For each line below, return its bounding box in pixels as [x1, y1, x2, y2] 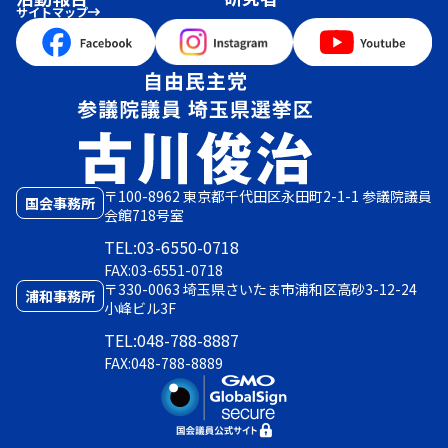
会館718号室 [104, 204, 184, 225]
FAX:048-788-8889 [104, 352, 223, 373]
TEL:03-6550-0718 [104, 234, 239, 259]
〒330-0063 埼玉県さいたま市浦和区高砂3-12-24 [104, 278, 417, 299]
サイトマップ [16, 3, 88, 20]
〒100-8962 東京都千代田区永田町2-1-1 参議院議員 [104, 185, 432, 206]
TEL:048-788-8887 [104, 327, 239, 352]
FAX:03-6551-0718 [104, 259, 223, 280]
